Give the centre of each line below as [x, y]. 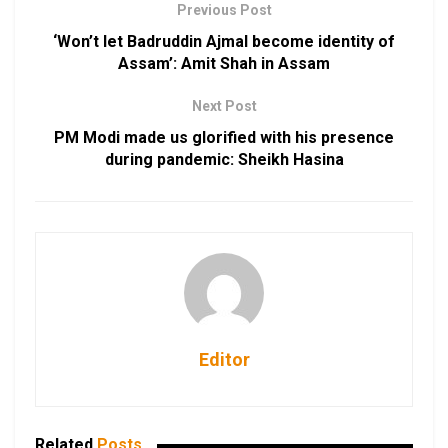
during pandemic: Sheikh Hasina [224, 160]
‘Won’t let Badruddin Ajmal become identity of [224, 42]
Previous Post [224, 10]
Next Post [224, 106]
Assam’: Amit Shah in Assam [224, 64]
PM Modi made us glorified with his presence [224, 138]
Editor [224, 360]
